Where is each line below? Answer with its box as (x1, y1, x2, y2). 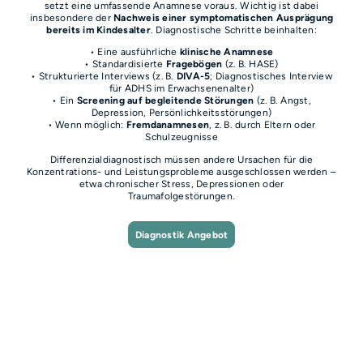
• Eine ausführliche (89, 45, 180, 58)
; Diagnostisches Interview (210, 70, 332, 83)
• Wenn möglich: (47, 118, 126, 131)
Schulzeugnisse (145, 130, 218, 143)
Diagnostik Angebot (135, 228, 228, 241)
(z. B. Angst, (254, 94, 311, 107)
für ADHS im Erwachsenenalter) (109, 82, 254, 95)
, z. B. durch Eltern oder (209, 118, 316, 131)
